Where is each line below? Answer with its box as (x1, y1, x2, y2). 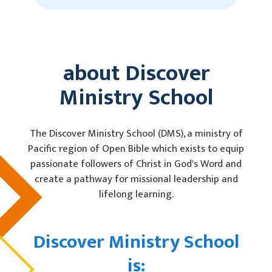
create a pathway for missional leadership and (34, 171, 238, 188)
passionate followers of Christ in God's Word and (30, 155, 242, 173)
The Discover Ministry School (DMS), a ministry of (29, 125, 243, 143)
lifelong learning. (98, 186, 174, 203)
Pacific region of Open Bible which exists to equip (28, 140, 244, 158)
